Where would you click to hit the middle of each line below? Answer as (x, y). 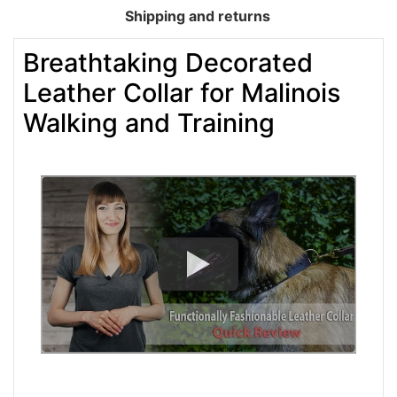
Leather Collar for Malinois (182, 93)
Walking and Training (149, 123)
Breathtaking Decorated (168, 63)
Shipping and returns (198, 16)
